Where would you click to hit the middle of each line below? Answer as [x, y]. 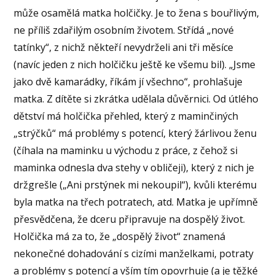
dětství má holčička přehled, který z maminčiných [126, 116]
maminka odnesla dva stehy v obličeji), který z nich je [134, 167]
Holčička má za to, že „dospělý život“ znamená [120, 236]
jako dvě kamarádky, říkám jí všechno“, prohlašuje [128, 81]
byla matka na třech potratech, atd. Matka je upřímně [136, 202]
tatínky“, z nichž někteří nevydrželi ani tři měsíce [124, 47]
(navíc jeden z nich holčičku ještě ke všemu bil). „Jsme [135, 64]
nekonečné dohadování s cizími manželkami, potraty [134, 253]
